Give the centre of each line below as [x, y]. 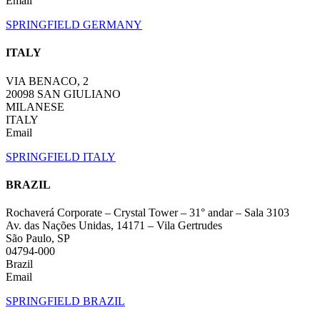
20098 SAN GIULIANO [63, 94]
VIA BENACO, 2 [47, 81]
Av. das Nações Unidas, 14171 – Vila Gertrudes [114, 226]
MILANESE [35, 106]
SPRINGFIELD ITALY [61, 156]
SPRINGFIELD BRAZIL [65, 301]
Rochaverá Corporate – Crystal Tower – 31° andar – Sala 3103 [147, 213]
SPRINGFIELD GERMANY [74, 25]
